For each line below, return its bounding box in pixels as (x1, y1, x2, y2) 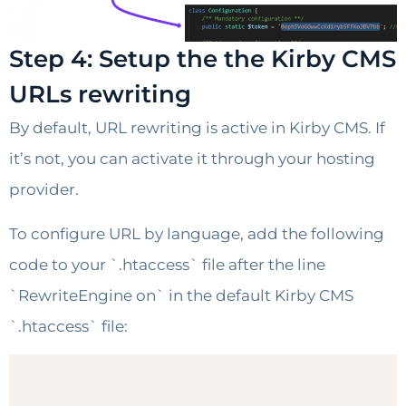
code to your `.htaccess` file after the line (9, 255, 325, 274)
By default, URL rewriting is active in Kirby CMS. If (9, 119, 385, 138)
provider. (9, 180, 79, 199)
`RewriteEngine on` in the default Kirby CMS (9, 285, 353, 304)
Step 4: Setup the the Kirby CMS (9, 44, 396, 74)
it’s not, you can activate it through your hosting (9, 150, 375, 169)
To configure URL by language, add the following (9, 224, 384, 243)
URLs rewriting (9, 80, 191, 110)
